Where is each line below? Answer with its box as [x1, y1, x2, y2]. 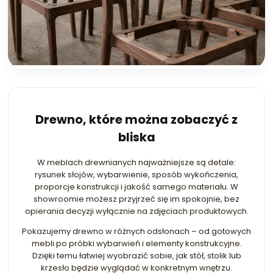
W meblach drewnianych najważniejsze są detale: [37, 156, 236, 168]
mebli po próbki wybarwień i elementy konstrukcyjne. [31, 237, 242, 249]
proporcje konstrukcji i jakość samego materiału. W [35, 180, 238, 193]
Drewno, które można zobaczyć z [35, 112, 238, 129]
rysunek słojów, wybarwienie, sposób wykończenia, [35, 168, 238, 180]
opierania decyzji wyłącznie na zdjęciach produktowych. [24, 205, 249, 217]
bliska [118, 129, 155, 146]
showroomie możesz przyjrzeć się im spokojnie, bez [34, 193, 239, 205]
